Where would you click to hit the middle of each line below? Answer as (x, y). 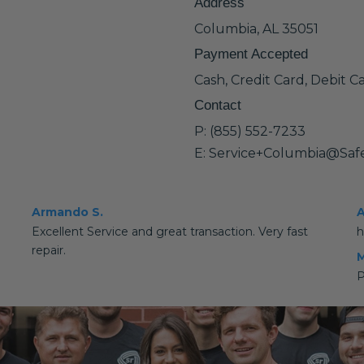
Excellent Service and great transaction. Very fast (169, 232)
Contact (218, 105)
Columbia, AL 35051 (256, 29)
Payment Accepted (251, 54)
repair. (48, 250)
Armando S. (67, 212)
